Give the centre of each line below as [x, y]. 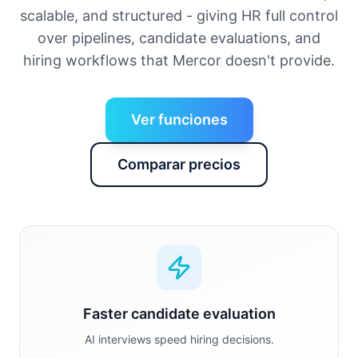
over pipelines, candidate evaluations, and [179, 38]
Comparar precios [179, 164]
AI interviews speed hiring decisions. [179, 339]
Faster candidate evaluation [179, 314]
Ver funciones [179, 119]
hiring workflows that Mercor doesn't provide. [179, 60]
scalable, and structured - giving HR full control [179, 16]
